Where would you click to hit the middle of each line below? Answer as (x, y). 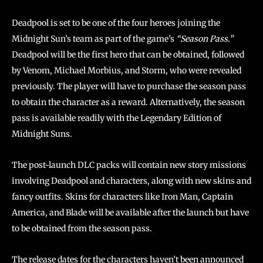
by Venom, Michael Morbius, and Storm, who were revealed (127, 70)
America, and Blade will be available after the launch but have (130, 213)
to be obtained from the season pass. (82, 228)
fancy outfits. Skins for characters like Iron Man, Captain (122, 197)
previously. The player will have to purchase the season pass (129, 86)
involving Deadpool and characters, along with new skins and (131, 181)
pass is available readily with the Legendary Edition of (117, 118)
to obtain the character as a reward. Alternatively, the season (128, 102)
